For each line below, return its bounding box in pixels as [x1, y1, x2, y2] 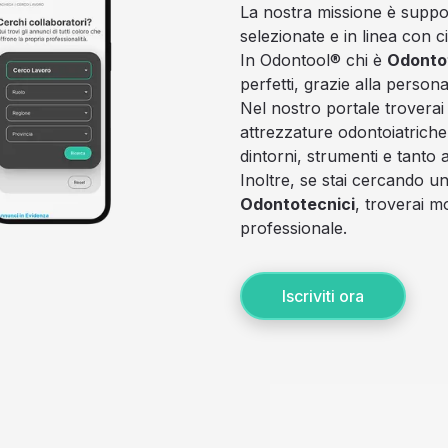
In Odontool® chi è [240, 49, 387, 70]
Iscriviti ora [282, 285, 364, 306]
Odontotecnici [240, 193, 355, 214]
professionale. [240, 217, 347, 238]
